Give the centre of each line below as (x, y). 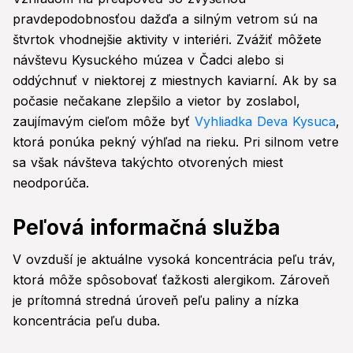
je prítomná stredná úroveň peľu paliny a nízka (156, 301)
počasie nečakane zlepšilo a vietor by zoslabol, (156, 101)
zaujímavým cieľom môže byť (104, 122)
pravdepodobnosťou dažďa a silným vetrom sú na (165, 19)
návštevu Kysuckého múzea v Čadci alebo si (148, 60)
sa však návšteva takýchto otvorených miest (148, 163)
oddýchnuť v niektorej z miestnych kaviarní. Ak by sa (175, 81)
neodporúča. (51, 183)
